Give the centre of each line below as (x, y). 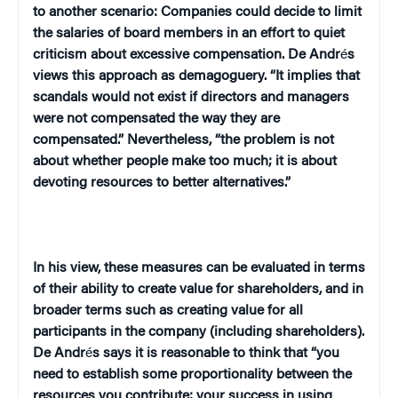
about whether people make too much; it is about (185, 161)
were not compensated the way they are (156, 119)
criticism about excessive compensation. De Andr (187, 55)
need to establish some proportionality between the (192, 374)
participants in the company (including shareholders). (199, 332)
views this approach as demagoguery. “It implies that (196, 76)
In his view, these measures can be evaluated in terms (199, 268)
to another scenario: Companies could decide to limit (197, 12)
